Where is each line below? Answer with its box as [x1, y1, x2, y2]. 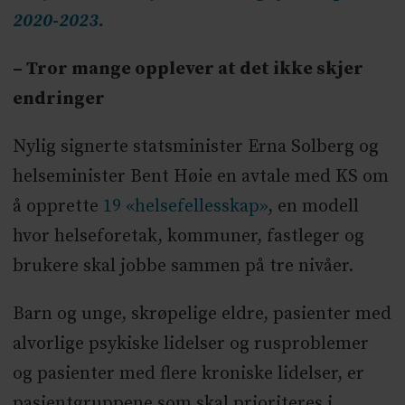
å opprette [12, 194, 103, 218]
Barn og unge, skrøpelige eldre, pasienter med [12, 302, 391, 325]
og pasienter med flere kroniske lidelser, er [12, 362, 364, 385]
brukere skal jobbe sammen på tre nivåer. [12, 254, 358, 278]
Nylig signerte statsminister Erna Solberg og [12, 135, 379, 158]
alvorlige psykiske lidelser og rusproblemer [12, 332, 369, 355]
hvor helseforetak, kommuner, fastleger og [12, 224, 364, 248]
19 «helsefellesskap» [102, 194, 268, 218]
